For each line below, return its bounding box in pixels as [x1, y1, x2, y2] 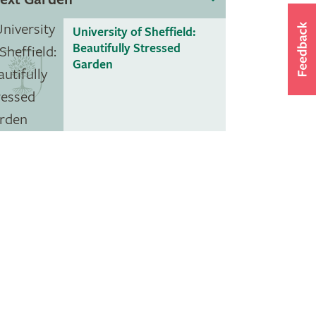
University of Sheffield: [72, 24, 195, 39]
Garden [72, 56, 113, 72]
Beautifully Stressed [72, 40, 181, 56]
